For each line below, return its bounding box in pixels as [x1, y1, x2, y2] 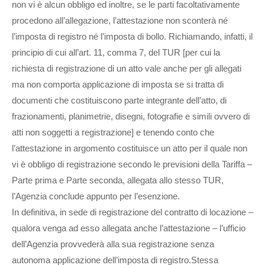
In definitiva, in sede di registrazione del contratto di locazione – [12, 206, 253, 217]
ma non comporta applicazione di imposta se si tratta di [12, 79, 224, 89]
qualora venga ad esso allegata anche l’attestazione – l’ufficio [12, 222, 245, 233]
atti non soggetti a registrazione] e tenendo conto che [12, 127, 214, 137]
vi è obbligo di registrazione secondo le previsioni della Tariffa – [12, 159, 252, 169]
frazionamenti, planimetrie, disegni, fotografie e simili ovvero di [12, 111, 250, 121]
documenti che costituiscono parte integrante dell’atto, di [12, 95, 227, 105]
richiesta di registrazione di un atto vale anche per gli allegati [12, 63, 241, 73]
